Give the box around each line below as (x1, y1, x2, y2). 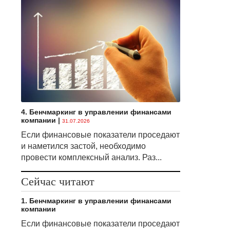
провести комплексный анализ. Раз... (21, 152, 162, 162)
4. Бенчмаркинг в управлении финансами (21, 107, 171, 116)
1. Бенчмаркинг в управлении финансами (21, 196, 171, 205)
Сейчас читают (21, 175, 94, 188)
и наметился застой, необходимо (21, 141, 146, 150)
